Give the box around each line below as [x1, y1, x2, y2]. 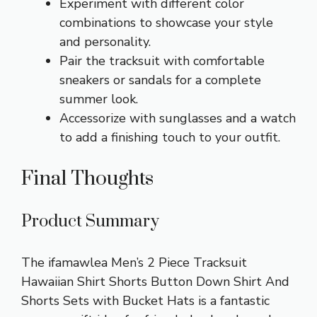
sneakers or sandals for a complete [59, 71, 261, 88]
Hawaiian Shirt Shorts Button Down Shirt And [21, 272, 289, 290]
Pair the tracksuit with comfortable [59, 52, 265, 69]
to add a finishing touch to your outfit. [59, 128, 280, 146]
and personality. [59, 33, 151, 50]
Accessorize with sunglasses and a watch [59, 109, 296, 127]
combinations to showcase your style [59, 13, 273, 31]
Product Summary [21, 210, 159, 232]
